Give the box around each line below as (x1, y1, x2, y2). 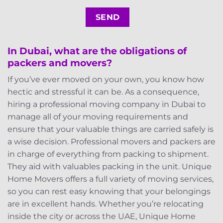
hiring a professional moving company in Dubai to (7, 100, 206, 110)
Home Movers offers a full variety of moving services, (7, 174, 214, 184)
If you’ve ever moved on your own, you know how (7, 75, 204, 85)
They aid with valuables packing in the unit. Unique (7, 162, 212, 172)
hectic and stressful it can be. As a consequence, (7, 87, 199, 97)
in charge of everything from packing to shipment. (7, 149, 209, 159)
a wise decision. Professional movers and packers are (7, 137, 216, 147)
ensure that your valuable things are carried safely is (7, 124, 214, 134)
